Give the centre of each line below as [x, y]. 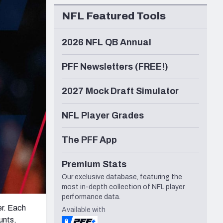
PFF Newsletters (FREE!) [115, 67]
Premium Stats [94, 165]
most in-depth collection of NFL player [123, 187]
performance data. [91, 197]
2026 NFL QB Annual [107, 43]
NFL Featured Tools [114, 16]
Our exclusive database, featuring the [122, 177]
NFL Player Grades [103, 116]
